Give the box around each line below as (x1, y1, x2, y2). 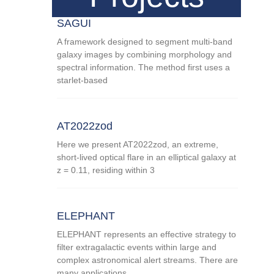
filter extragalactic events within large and (57, 242, 217, 252)
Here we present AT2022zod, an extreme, (57, 139, 219, 149)
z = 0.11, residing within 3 (57, 165, 155, 175)
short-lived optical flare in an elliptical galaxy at (57, 152, 237, 162)
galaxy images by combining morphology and (57, 49, 232, 59)
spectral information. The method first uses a (57, 62, 231, 72)
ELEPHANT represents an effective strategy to (57, 229, 237, 239)
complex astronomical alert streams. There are (57, 254, 239, 265)
